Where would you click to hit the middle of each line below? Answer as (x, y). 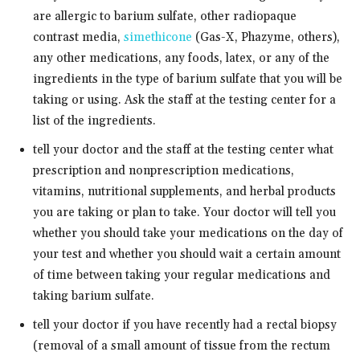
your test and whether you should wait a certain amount (187, 254)
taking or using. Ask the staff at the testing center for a (184, 100)
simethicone (158, 37)
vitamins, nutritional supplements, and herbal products (184, 191)
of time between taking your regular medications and (182, 275)
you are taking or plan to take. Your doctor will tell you (184, 212)
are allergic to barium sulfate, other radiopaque (165, 16)
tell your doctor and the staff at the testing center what (183, 149)
